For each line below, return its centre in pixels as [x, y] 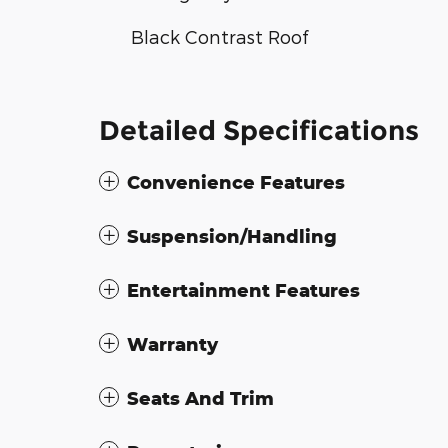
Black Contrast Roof [219, 36]
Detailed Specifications [259, 130]
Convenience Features [236, 181]
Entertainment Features [243, 289]
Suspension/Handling [232, 235]
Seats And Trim [200, 397]
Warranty [172, 343]
